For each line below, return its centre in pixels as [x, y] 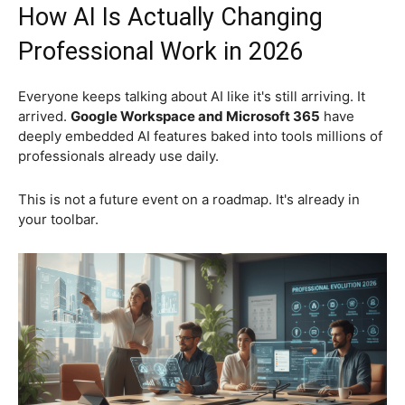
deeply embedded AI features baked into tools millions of [200, 136]
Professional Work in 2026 [160, 52]
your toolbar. [58, 219]
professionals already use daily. [120, 156]
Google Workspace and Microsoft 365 [195, 116]
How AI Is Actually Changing [170, 17]
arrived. [44, 116]
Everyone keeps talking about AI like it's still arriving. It [192, 96]
